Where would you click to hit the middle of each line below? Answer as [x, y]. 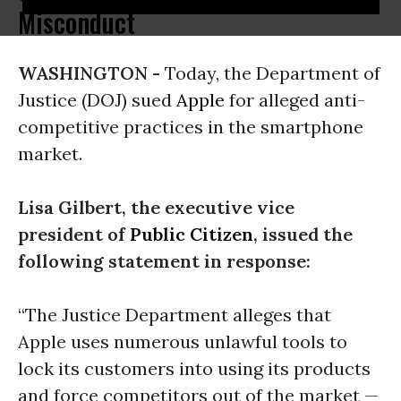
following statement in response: [164, 261]
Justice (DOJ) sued [97, 100]
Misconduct [77, 22]
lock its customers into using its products [194, 368]
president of [74, 234]
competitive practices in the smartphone [191, 127]
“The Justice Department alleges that [175, 315]
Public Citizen [192, 234]
